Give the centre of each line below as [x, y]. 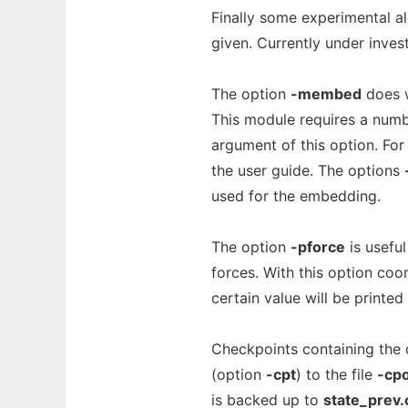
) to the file [337, 374]
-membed [326, 94]
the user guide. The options [308, 170]
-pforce [318, 247]
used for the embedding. [296, 196]
